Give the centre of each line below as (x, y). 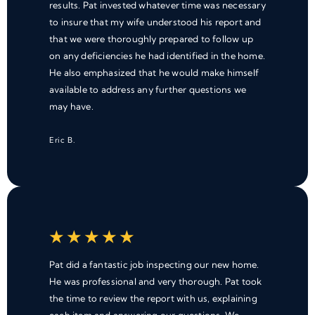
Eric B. (62, 140)
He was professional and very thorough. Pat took (156, 282)
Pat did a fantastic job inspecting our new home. (154, 265)
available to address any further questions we (148, 90)
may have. (71, 107)
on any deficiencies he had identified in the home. (157, 56)
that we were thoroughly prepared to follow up (151, 39)
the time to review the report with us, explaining (153, 298)
